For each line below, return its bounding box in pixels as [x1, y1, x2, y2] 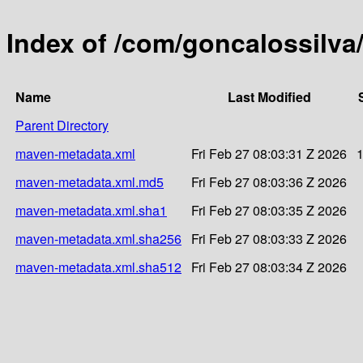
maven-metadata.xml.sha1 [15, 200, 167, 220]
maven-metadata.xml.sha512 [15, 257, 181, 276]
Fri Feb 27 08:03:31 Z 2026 [191, 143, 347, 163]
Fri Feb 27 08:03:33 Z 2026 [191, 228, 347, 248]
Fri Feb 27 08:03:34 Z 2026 [191, 257, 347, 276]
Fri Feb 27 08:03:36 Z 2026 [191, 172, 347, 191]
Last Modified [227, 87, 311, 106]
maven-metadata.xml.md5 [15, 172, 164, 191]
